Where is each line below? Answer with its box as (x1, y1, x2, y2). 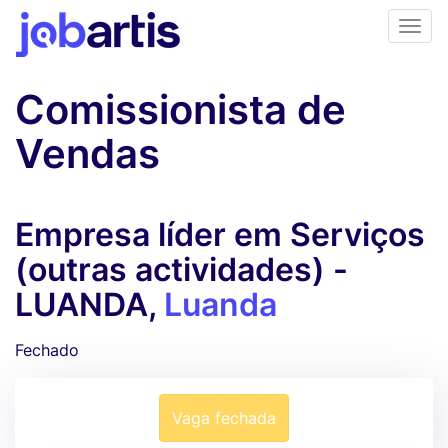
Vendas (15, 129, 160, 178)
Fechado (15, 340, 79, 360)
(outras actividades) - (15, 250, 348, 289)
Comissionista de (15, 85, 346, 134)
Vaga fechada (172, 408, 276, 428)
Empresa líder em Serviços (15, 215, 425, 254)
